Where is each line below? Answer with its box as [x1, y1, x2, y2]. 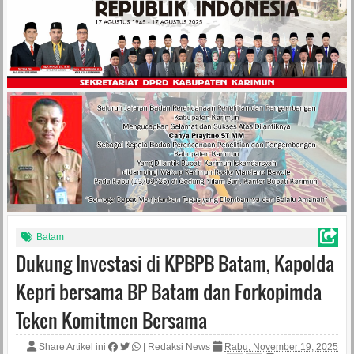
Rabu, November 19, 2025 [224, 341, 339, 352]
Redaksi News [148, 341, 211, 352]
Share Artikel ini [36, 341, 109, 352]
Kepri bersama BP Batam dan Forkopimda [15, 277, 322, 306]
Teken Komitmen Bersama [15, 306, 207, 334]
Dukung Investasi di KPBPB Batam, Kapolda [15, 249, 334, 277]
